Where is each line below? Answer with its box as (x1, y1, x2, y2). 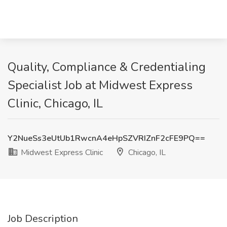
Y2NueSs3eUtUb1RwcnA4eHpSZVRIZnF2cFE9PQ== (8, 133, 205, 144)
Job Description (8, 212, 78, 225)
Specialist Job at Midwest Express (8, 77, 193, 93)
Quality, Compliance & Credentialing (8, 59, 206, 75)
